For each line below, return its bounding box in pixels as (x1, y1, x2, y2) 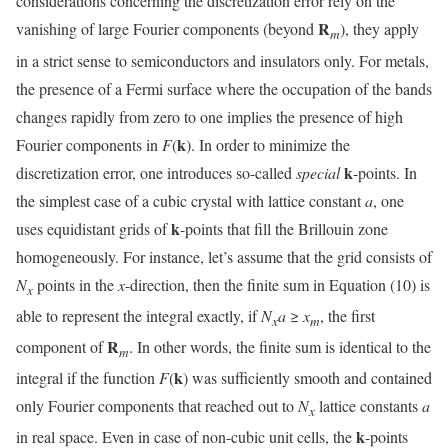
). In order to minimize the (186, 133, 350, 155)
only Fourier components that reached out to (16, 395, 298, 417)
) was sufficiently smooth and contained (183, 367, 432, 389)
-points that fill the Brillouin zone (180, 217, 388, 239)
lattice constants (315, 395, 422, 417)
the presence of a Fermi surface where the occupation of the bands (16, 77, 432, 99)
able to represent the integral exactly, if (16, 304, 261, 326)
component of (16, 335, 107, 357)
